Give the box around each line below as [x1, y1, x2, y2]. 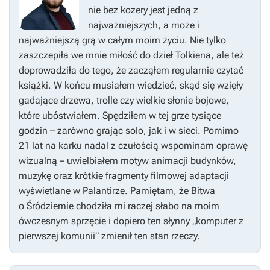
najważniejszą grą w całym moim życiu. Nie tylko [19, 34, 226, 46]
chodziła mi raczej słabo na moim [76, 200, 219, 212]
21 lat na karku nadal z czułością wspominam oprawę [19, 140, 248, 152]
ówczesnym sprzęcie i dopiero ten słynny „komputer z [19, 215, 243, 227]
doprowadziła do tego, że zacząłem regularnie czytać [19, 64, 243, 77]
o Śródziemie [19, 200, 76, 212]
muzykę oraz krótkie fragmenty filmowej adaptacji [19, 170, 229, 182]
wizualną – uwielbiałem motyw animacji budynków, [19, 155, 236, 167]
